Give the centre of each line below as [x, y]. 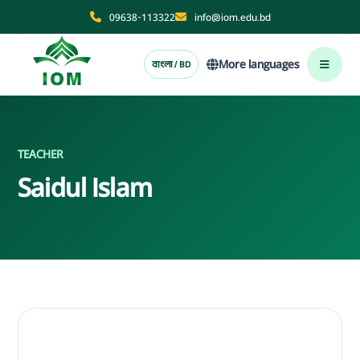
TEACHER [41, 154]
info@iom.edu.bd [232, 17]
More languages [258, 64]
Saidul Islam [85, 188]
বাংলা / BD [171, 64]
